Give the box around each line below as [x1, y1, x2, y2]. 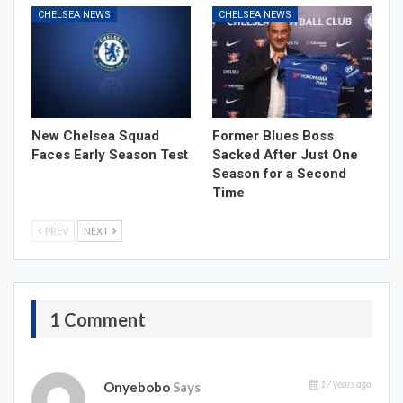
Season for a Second [212, 166, 346, 183]
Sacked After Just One [212, 147, 358, 164]
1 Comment [49, 309, 146, 331]
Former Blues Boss [212, 128, 334, 145]
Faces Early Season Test [31, 147, 188, 164]
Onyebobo [103, 379, 170, 396]
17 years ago [318, 378, 372, 390]
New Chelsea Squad [31, 128, 159, 145]
